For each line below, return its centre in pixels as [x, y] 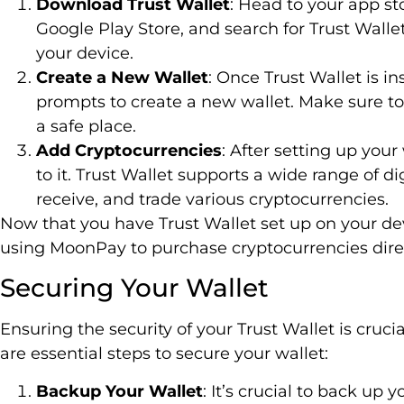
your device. [85, 53]
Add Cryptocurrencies [129, 150]
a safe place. [86, 126]
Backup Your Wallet [119, 391]
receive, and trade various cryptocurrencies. [212, 199]
